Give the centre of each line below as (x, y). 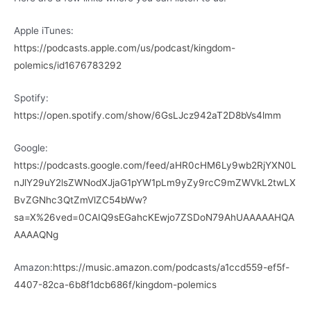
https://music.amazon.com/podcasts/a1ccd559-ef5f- (171, 267)
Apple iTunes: (44, 30)
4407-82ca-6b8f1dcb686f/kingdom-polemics (115, 284)
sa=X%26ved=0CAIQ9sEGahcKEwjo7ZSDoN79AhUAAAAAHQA (154, 217)
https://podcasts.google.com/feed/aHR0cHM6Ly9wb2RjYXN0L (155, 165)
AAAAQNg (36, 234)
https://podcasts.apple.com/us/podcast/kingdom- (125, 48)
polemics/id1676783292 (68, 65)
